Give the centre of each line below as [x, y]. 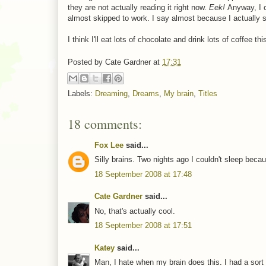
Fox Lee [109, 145]
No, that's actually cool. [135, 211]
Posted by [86, 62]
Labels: [81, 93]
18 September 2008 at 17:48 [143, 174]
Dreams [146, 93]
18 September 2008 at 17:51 [143, 226]
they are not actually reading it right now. [138, 7]
